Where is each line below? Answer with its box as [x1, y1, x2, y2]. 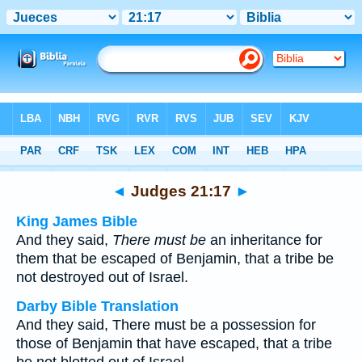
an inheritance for [206, 232, 322, 248]
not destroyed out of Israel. [16, 269, 188, 285]
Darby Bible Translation [16, 298, 179, 314]
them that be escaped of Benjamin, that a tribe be [16, 250, 334, 267]
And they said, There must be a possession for [16, 317, 316, 333]
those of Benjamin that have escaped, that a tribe [16, 335, 332, 351]
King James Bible [16, 213, 137, 229]
